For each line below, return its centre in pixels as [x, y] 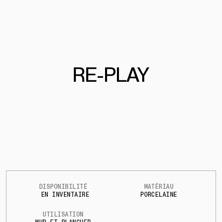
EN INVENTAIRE [65, 195]
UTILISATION [63, 215]
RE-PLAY [111, 75]
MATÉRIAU [159, 187]
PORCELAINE [159, 195]
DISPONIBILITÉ [63, 187]
